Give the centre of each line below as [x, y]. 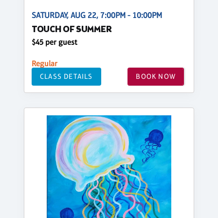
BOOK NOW [156, 76]
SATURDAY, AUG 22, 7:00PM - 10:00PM [97, 15]
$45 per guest [54, 42]
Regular [45, 63]
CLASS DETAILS [66, 76]
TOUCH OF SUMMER [72, 30]
